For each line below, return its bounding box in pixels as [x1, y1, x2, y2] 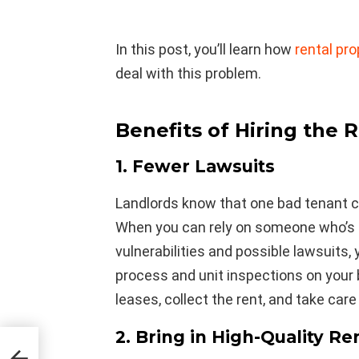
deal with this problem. [115, 65, 261, 82]
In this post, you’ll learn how [115, 41, 295, 58]
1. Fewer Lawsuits [115, 156, 275, 176]
